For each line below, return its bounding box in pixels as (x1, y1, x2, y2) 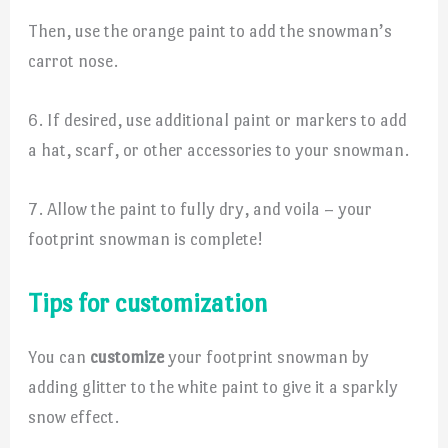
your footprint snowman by (164, 346, 370, 367)
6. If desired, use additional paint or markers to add (28, 110, 408, 131)
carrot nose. (28, 51, 119, 72)
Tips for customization (28, 287, 269, 318)
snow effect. (28, 406, 120, 427)
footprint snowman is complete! (28, 229, 263, 250)
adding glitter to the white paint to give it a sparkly (28, 376, 399, 397)
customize (90, 346, 165, 367)
